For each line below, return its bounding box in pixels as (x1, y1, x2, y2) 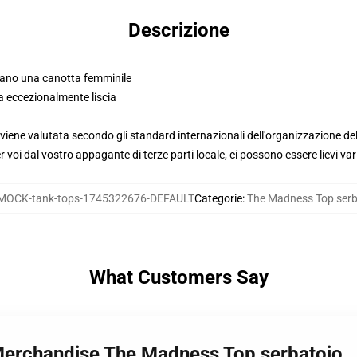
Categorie (194, 192, 242, 205)
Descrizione (127, 19, 229, 41)
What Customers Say (88, 266, 269, 288)
